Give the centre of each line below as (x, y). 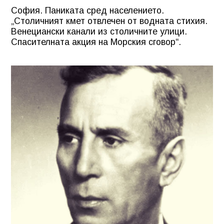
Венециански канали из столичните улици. (99, 31)
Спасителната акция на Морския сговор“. (96, 42)
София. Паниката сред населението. (87, 10)
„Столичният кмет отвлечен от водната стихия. (109, 21)
